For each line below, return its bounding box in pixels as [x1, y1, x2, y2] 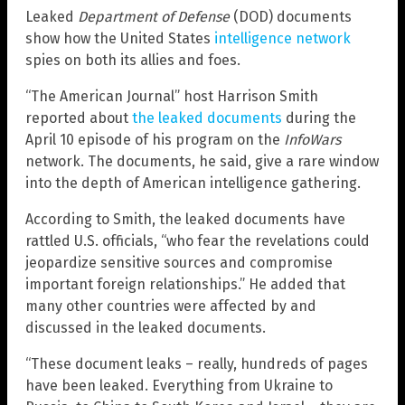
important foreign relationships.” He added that [25, 276, 345, 294]
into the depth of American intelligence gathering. [25, 174, 361, 193]
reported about [25, 109, 132, 127]
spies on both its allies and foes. [25, 52, 240, 70]
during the [282, 109, 356, 127]
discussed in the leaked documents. [25, 319, 266, 337]
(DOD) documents [230, 8, 352, 26]
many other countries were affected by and [25, 297, 316, 316]
